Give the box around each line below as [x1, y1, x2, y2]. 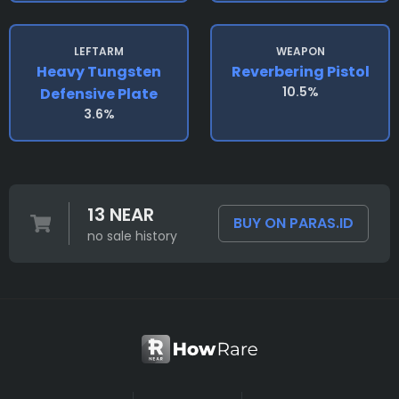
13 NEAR [86, 202, 154, 227]
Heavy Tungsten [37, 61, 161, 82]
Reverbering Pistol [231, 61, 370, 82]
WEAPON [275, 44, 325, 59]
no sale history [86, 227, 177, 245]
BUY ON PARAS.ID [233, 213, 354, 233]
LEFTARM [74, 44, 124, 59]
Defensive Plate [40, 84, 158, 104]
